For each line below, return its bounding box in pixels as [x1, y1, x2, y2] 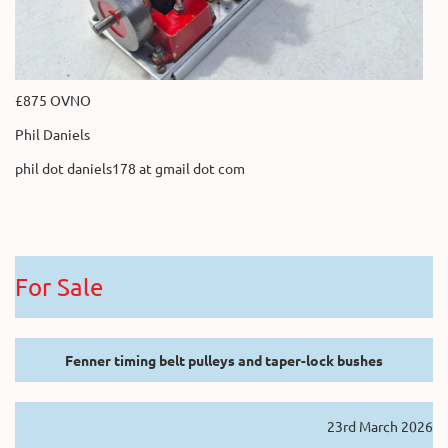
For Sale [15, 272, 103, 302]
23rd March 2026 [327, 417, 433, 436]
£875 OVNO [15, 91, 94, 110]
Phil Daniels [15, 125, 93, 144]
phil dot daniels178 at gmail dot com [15, 159, 245, 178]
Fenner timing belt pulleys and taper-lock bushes [65, 351, 383, 370]
